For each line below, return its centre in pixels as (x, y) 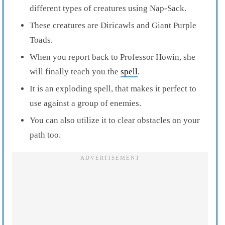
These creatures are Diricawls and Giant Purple (113, 25)
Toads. (41, 40)
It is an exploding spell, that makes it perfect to (113, 88)
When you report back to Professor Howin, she (113, 57)
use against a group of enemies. (85, 103)
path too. (45, 135)
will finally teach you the (75, 71)
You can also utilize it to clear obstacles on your (115, 120)
